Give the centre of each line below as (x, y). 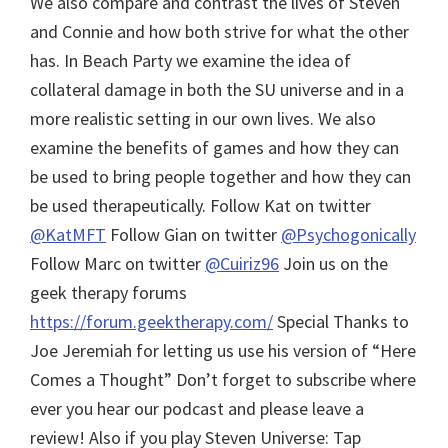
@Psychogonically (348, 234)
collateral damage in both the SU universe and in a (217, 89)
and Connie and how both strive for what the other (219, 31)
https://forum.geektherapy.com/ (151, 321)
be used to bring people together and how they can (220, 176)
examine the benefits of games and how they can (214, 147)
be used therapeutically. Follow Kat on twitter (200, 205)
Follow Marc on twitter (117, 263)
